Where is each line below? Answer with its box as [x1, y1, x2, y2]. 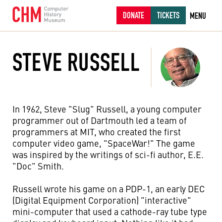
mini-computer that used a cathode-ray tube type [12, 205, 207, 218]
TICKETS [157, 9, 179, 21]
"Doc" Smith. [12, 160, 64, 172]
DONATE [123, 9, 144, 21]
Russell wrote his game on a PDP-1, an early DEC [12, 182, 205, 195]
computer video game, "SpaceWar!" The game [12, 137, 195, 149]
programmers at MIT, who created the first [12, 125, 181, 138]
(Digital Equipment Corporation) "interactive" [12, 194, 191, 206]
